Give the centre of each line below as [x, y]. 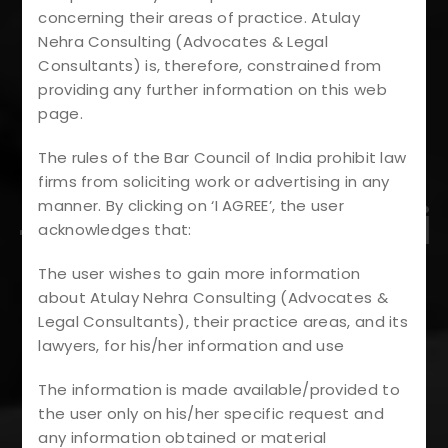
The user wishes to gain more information [199, 273]
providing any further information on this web [212, 89]
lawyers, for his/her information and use [191, 345]
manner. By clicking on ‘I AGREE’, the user [191, 205]
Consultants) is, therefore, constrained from [210, 65]
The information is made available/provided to [219, 389]
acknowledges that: [115, 229]
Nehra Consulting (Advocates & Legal [183, 41]
